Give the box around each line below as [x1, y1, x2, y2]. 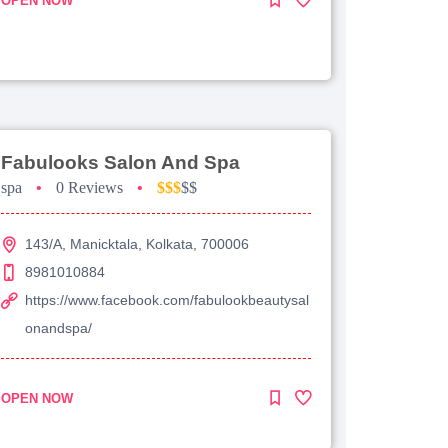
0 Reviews [56, 178, 123, 196]
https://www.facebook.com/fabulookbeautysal [25, 291, 309, 308]
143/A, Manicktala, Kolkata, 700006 [25, 235, 249, 252]
